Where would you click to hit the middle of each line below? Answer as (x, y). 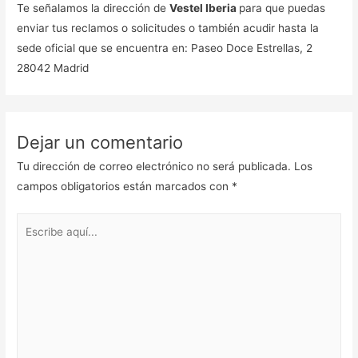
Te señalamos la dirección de (93, 8)
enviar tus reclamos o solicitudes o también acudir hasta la (168, 28)
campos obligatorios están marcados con (125, 187)
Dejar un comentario (100, 143)
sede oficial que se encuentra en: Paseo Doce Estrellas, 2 (165, 48)
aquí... (32, 242)
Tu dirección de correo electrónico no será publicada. (154, 167)
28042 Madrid (53, 68)
